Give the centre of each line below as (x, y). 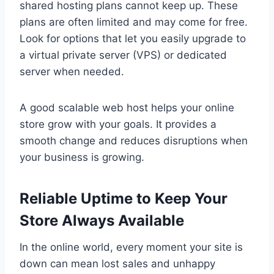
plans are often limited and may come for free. (134, 22)
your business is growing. (82, 157)
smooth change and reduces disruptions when (134, 141)
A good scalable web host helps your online (127, 108)
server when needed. (72, 72)
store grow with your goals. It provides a (118, 124)
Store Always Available (102, 221)
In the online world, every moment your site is (131, 247)
